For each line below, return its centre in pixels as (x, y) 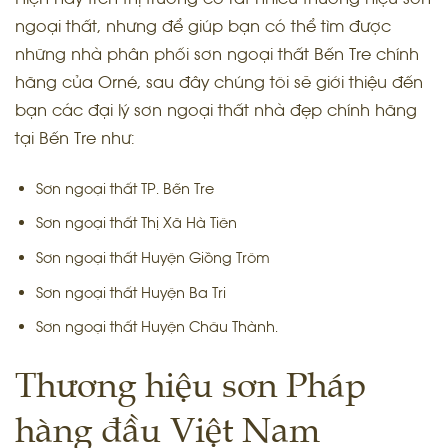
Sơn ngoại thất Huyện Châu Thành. (156, 327)
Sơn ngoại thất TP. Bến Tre (124, 188)
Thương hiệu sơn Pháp (190, 383)
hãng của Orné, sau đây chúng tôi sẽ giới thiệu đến (219, 82)
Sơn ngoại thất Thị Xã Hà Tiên (136, 223)
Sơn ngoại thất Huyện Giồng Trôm (152, 258)
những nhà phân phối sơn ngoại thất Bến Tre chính (217, 54)
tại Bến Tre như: (75, 138)
